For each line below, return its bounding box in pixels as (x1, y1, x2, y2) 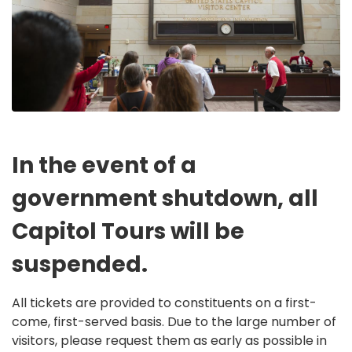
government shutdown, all (12, 183, 318, 214)
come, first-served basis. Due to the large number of (12, 313, 336, 332)
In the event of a (12, 150, 196, 181)
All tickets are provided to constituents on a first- (12, 294, 317, 313)
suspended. (12, 249, 152, 280)
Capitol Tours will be (12, 216, 244, 247)
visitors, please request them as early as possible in (12, 332, 327, 350)
